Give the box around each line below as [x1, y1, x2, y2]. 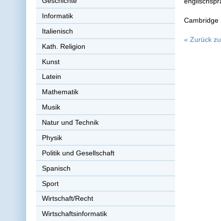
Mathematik [41, 88, 78, 96]
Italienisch [41, 27, 73, 35]
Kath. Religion [41, 42, 85, 50]
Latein [41, 73, 61, 81]
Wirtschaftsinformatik [41, 210, 107, 218]
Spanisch [41, 164, 71, 172]
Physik [41, 133, 62, 142]
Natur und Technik [41, 118, 99, 127]
